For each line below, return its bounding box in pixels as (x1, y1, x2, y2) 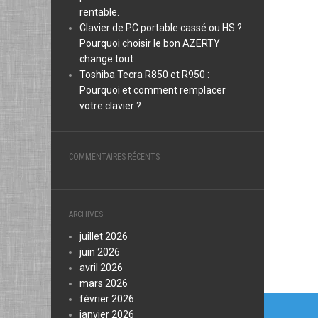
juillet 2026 (79, 231, 128, 242)
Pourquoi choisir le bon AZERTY (79, 38, 220, 49)
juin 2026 (79, 246, 120, 258)
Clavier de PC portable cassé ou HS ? (79, 22, 242, 33)
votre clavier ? (79, 100, 141, 111)
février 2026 (79, 293, 134, 305)
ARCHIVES (69, 209, 103, 219)
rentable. (79, 6, 119, 18)
